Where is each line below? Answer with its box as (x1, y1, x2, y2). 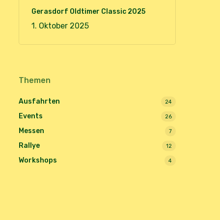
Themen (18, 76, 51, 85)
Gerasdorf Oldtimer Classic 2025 (31, 7, 145, 16)
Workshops (18, 156, 57, 165)
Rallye (18, 141, 40, 150)
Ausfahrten (18, 97, 60, 106)
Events (18, 112, 43, 120)
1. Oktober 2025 (31, 21, 89, 30)
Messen (18, 127, 44, 135)
